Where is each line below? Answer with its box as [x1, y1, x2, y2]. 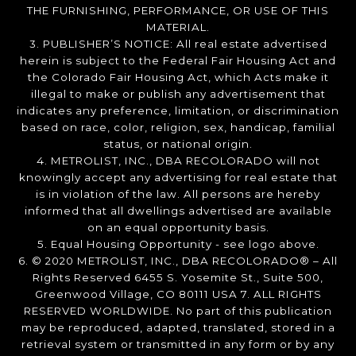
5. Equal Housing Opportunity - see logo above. [37, 238, 319, 251]
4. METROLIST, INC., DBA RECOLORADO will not [36, 154, 320, 168]
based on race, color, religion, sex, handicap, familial [21, 121, 335, 134]
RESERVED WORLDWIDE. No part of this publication [24, 304, 332, 318]
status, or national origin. [103, 137, 253, 151]
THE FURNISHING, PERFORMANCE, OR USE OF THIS [27, 4, 329, 17]
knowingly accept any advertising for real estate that [18, 171, 338, 184]
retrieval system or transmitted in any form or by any [21, 338, 335, 351]
